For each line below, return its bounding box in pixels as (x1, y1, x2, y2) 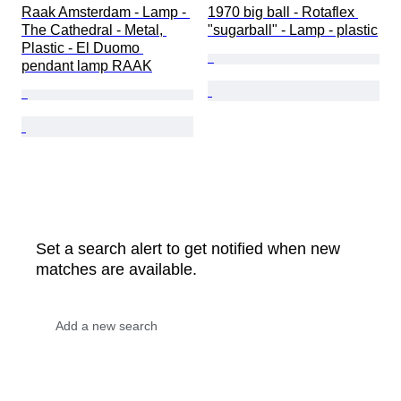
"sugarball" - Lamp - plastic (208, 22, 378, 38)
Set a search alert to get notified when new (36, 240, 340, 259)
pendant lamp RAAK (21, 58, 152, 74)
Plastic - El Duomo (21, 40, 143, 56)
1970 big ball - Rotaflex (208, 4, 358, 21)
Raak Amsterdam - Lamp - (21, 4, 190, 21)
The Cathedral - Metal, (21, 22, 166, 38)
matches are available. (36, 260, 197, 279)
